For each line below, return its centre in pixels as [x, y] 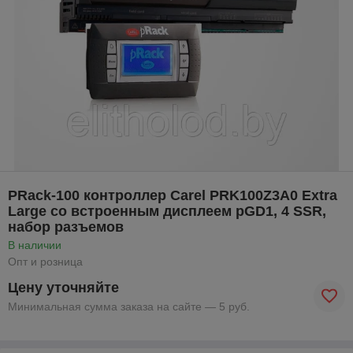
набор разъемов [66, 227]
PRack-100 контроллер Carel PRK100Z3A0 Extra [173, 195]
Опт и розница [45, 261]
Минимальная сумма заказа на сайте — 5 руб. [129, 306]
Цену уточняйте [63, 287]
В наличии [35, 245]
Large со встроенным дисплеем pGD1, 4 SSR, [167, 211]
